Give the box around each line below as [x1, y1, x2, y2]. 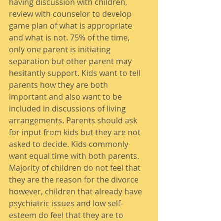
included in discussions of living [9, 103, 128, 114]
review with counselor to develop [9, 8, 134, 19]
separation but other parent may [9, 56, 134, 67]
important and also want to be [9, 91, 124, 102]
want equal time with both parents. [9, 150, 141, 161]
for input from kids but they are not [9, 127, 143, 138]
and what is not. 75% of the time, [9, 32, 132, 43]
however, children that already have [9, 186, 144, 197]
